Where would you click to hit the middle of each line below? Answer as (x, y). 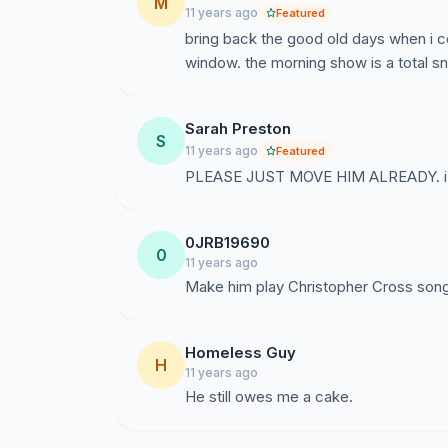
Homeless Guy (240, 352)
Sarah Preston (238, 128)
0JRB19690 (227, 242)
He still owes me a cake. (269, 396)
